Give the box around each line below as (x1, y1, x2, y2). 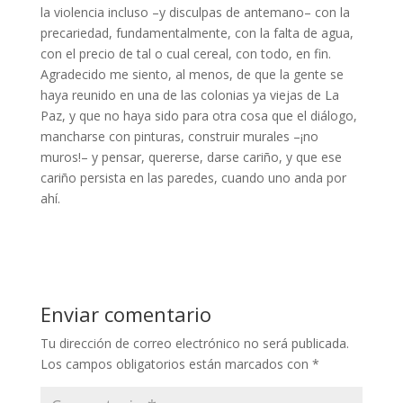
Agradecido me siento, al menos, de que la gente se (40, 66, 344, 84)
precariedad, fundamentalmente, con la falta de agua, (40, 24, 354, 42)
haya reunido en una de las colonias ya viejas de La (40, 86, 339, 104)
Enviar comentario (40, 300, 211, 328)
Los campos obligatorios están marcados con (40, 355, 312, 373)
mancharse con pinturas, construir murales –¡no (40, 128, 318, 146)
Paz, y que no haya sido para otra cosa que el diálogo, (40, 107, 357, 125)
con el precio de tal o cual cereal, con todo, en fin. (40, 45, 331, 63)
